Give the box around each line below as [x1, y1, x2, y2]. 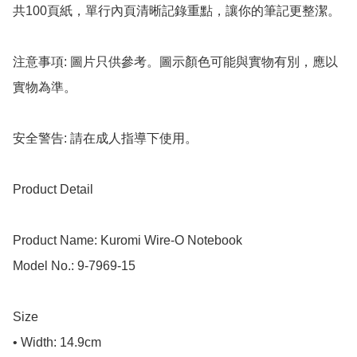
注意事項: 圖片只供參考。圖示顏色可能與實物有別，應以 [13, 55, 338, 69]
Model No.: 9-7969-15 [13, 259, 135, 273]
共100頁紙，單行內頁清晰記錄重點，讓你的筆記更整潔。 [13, 4, 340, 18]
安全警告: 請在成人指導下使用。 [13, 131, 198, 146]
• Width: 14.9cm [13, 335, 101, 350]
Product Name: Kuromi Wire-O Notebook [13, 233, 242, 248]
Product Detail [13, 182, 93, 197]
